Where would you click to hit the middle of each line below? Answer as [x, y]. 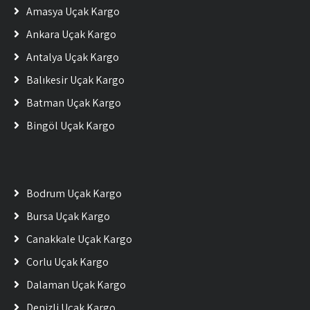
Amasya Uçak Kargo [73, 11]
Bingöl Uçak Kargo [71, 126]
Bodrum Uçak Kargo [74, 193]
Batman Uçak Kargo [74, 103]
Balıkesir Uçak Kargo [75, 80]
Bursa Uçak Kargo [68, 216]
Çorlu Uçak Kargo [67, 262]
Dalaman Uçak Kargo [76, 285]
